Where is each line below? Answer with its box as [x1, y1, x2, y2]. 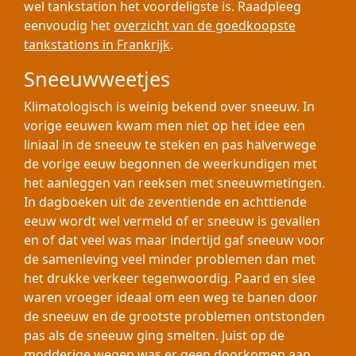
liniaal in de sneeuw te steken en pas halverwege [24, 136, 316, 153]
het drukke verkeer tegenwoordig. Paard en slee [24, 269, 315, 287]
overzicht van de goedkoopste [114, 17, 296, 34]
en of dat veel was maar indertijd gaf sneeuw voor [24, 231, 325, 249]
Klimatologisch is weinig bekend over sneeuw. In [24, 98, 315, 115]
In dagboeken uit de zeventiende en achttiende [24, 193, 307, 211]
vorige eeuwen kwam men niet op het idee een [24, 117, 305, 134]
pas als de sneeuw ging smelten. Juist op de [24, 327, 284, 344]
